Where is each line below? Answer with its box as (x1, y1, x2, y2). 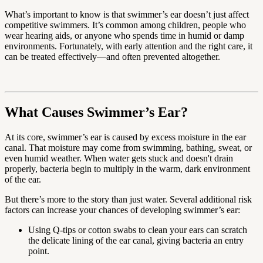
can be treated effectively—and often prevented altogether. (5, 52, 220, 62)
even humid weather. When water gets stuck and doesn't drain (5, 153, 233, 163)
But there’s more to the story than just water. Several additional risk (5, 194, 252, 204)
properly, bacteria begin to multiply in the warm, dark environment (5, 163, 250, 174)
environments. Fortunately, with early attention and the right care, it (5, 41, 252, 52)
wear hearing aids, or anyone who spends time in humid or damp (5, 31, 244, 41)
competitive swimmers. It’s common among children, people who (5, 20, 246, 31)
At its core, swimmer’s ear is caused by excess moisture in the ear (5, 131, 246, 142)
